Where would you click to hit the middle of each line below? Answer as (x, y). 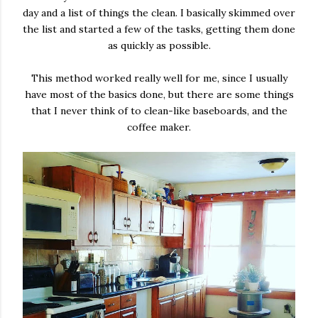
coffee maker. (159, 127)
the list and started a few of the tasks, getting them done (159, 29)
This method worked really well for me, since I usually (159, 78)
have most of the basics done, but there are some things (159, 94)
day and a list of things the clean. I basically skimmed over (159, 13)
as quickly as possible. (159, 45)
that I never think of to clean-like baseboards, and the (159, 111)
